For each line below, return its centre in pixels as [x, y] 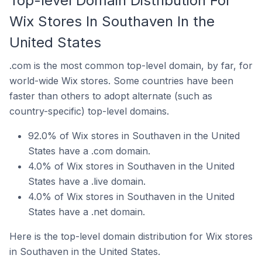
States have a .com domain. [89, 151]
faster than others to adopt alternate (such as [111, 96]
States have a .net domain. [87, 212]
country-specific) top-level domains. [89, 111]
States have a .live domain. [87, 181]
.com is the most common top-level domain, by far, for [131, 65]
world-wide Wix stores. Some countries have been [121, 81]
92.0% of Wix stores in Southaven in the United [134, 136]
